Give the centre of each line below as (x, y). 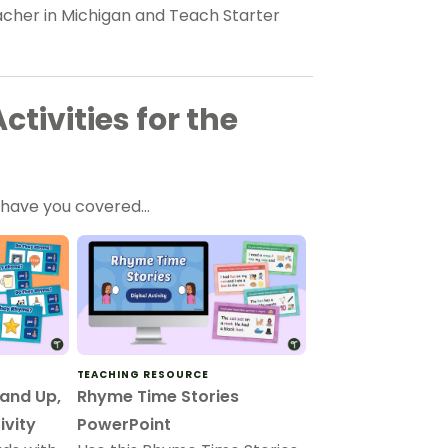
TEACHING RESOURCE (142, 375)
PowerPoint (123, 425)
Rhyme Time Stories (157, 397)
